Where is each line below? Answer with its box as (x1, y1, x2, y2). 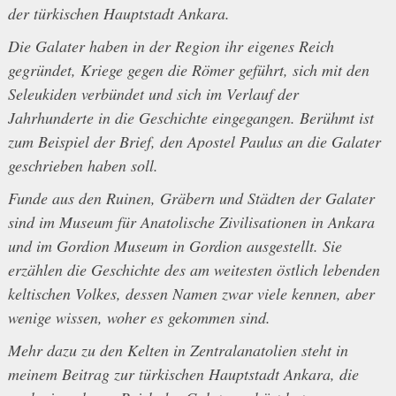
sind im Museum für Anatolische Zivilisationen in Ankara (7, 211, 375, 233)
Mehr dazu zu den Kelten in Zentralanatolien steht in (7, 339, 348, 362)
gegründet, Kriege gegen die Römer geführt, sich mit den (7, 59, 369, 81)
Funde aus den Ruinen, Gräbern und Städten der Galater (7, 187, 375, 209)
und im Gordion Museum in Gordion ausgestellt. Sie (7, 235, 342, 257)
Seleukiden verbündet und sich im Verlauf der (7, 83, 299, 105)
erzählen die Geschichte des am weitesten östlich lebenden (7, 259, 380, 281)
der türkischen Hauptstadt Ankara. (7, 3, 230, 25)
